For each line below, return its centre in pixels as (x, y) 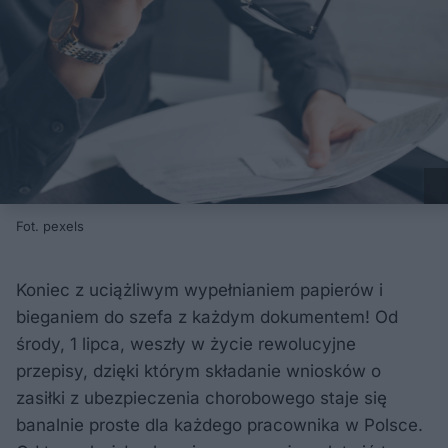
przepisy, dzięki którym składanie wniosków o (198, 370)
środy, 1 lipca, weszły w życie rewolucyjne (186, 343)
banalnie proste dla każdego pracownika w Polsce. (219, 424)
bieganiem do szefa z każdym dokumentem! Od (207, 316)
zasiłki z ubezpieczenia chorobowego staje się (201, 397)
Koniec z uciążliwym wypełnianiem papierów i (199, 289)
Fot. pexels (50, 225)
